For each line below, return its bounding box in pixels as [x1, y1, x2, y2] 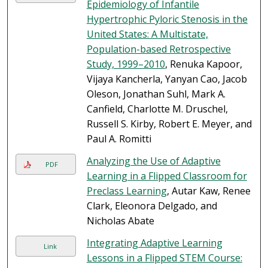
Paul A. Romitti [86, 132, 151, 146]
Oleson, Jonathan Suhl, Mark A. [86, 87, 226, 101]
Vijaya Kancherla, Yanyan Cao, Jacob [86, 72, 247, 86]
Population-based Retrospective [86, 42, 231, 56]
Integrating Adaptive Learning [86, 236, 223, 250]
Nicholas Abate [86, 214, 154, 228]
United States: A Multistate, [86, 28, 208, 41]
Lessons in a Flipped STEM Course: [86, 251, 242, 265]
